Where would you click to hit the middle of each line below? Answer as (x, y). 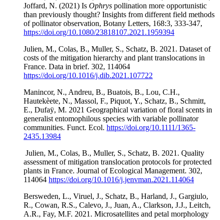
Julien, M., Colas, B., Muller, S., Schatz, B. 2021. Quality (114, 153)
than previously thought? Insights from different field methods (119, 14)
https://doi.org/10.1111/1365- (151, 127)
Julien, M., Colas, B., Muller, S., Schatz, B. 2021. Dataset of (117, 49)
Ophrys (100, 5)
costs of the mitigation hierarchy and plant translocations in (114, 57)
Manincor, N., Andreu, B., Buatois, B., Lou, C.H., (102, 92)
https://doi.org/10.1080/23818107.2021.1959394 (99, 32)
